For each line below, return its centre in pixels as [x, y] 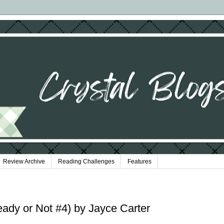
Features [139, 162]
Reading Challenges [86, 162]
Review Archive [24, 162]
